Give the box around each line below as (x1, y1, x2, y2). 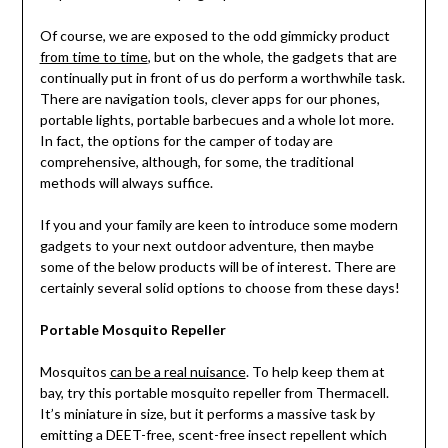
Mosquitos (39, 363, 110, 381)
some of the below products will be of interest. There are (39, 258, 396, 276)
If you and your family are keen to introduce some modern (39, 216, 398, 234)
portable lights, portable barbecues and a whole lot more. (39, 111, 394, 129)
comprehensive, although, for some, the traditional (39, 153, 354, 171)
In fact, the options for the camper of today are (39, 132, 333, 150)
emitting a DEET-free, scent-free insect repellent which (39, 426, 387, 444)
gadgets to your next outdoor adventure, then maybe (39, 237, 374, 255)
